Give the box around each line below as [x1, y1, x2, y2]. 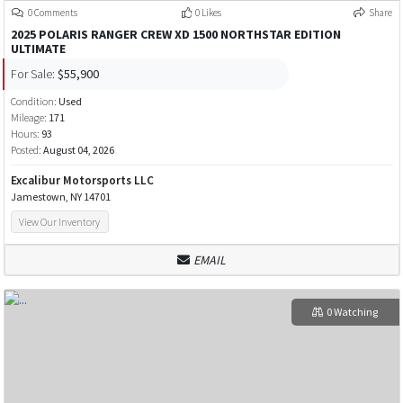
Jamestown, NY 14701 [10, 189, 111, 203]
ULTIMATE [10, 40, 66, 57]
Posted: [10, 142, 43, 157]
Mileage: [10, 110, 47, 124]
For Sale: [10, 66, 55, 83]
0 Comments [26, 5, 77, 19]
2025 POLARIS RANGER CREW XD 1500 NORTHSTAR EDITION [10, 25, 341, 42]
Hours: [10, 126, 40, 140]
